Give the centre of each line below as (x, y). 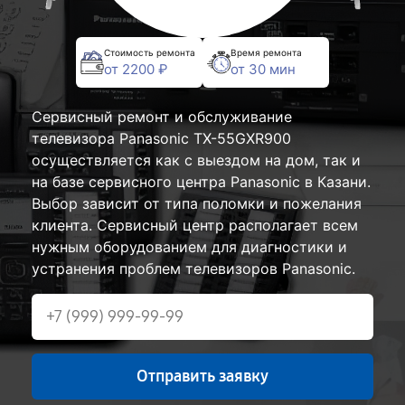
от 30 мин (263, 69)
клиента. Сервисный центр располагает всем (195, 226)
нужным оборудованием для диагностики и (189, 247)
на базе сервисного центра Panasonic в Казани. (201, 182)
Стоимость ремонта (150, 52)
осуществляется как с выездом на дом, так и (196, 160)
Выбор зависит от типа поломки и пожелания (197, 204)
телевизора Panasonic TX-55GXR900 (161, 139)
